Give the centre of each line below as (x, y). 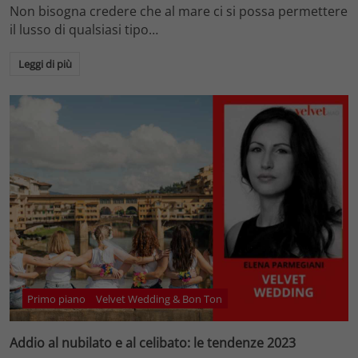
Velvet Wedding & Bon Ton (159, 298)
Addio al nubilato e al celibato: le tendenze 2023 (153, 342)
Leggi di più (45, 64)
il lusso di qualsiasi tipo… (84, 30)
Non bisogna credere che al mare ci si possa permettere (179, 12)
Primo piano (57, 298)
